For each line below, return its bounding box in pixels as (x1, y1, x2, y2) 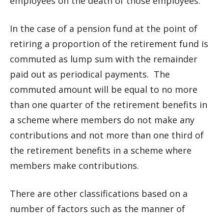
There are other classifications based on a (10, 188, 188, 199)
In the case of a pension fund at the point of (10, 23, 197, 34)
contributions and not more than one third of (10, 129, 204, 141)
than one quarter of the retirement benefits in (10, 99, 207, 110)
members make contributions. (10, 160, 139, 171)
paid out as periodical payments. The (10, 68, 170, 80)
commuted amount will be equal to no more (10, 83, 197, 95)
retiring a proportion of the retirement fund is (10, 38, 208, 50)
